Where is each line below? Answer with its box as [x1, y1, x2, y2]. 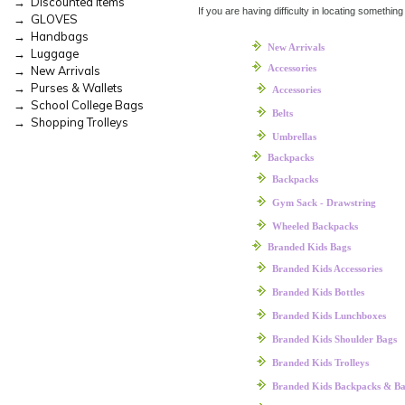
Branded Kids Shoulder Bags [271, 333, 397, 344]
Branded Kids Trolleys [271, 356, 369, 368]
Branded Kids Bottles [271, 286, 364, 297]
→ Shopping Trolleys [14, 115, 128, 130]
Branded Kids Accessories [271, 262, 382, 274]
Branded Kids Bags [267, 240, 351, 252]
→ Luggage [14, 46, 79, 61]
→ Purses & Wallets [14, 80, 123, 96]
